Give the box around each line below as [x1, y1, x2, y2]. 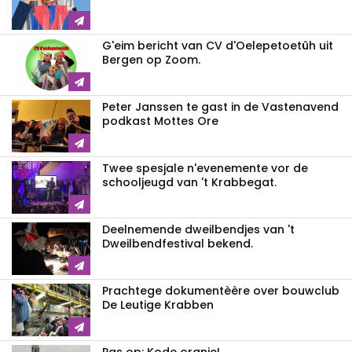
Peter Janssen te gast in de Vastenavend [102, 99, 339, 115]
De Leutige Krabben [102, 297, 214, 313]
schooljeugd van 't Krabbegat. [102, 174, 277, 191]
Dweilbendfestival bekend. [102, 236, 253, 252]
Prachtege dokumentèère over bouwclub [102, 283, 339, 299]
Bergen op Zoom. [102, 52, 200, 68]
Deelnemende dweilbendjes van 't [102, 222, 295, 238]
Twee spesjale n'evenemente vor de [102, 160, 308, 177]
